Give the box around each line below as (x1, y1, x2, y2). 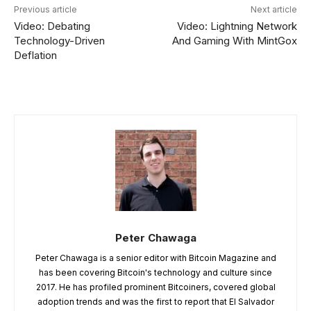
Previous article (14, 4, 77, 15)
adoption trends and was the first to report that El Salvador (37, 296, 274, 307)
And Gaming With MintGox (171, 34, 297, 47)
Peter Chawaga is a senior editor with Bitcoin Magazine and (35, 253, 276, 263)
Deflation (14, 49, 57, 62)
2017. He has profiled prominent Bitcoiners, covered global (35, 282, 276, 292)
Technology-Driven (14, 34, 105, 47)
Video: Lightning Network (176, 19, 297, 33)
